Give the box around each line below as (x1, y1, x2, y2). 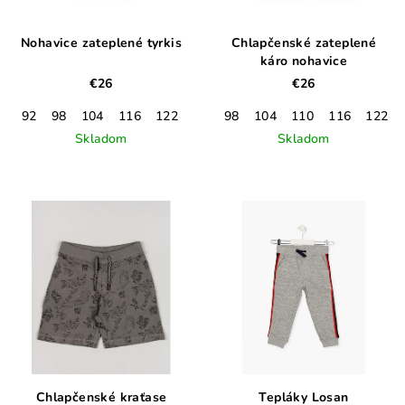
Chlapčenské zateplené (231, 34, 377, 52)
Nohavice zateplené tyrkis (21, 34, 182, 52)
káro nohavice (259, 52, 348, 71)
